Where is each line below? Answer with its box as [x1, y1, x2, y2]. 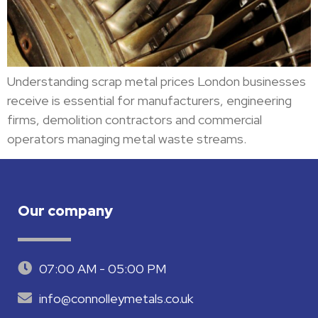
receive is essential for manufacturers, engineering [7, 92, 292, 109]
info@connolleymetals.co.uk [39, 290, 193, 307]
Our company [18, 201, 113, 220]
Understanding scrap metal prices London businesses [7, 73, 306, 90]
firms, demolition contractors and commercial [7, 111, 262, 128]
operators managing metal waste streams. [7, 131, 246, 148]
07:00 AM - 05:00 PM [39, 260, 166, 277]
